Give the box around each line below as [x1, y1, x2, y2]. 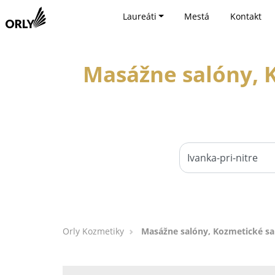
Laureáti [122, 10, 157, 22]
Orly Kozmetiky [63, 225, 124, 237]
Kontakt [230, 10, 261, 22]
